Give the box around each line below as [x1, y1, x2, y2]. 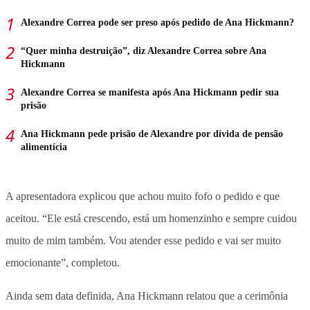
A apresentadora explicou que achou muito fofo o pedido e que [6, 190, 280, 202]
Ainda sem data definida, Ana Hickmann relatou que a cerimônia [6, 289, 288, 302]
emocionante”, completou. [6, 256, 120, 268]
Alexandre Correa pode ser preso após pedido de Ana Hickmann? [21, 17, 294, 28]
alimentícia [21, 141, 67, 152]
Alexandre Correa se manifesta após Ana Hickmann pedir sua [21, 86, 279, 98]
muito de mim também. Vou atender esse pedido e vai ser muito [6, 234, 281, 246]
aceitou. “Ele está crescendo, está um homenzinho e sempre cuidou [6, 212, 297, 224]
